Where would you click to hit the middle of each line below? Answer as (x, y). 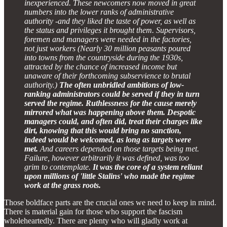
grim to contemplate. (59, 167)
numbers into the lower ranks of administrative (99, 12)
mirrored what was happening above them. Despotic (110, 112)
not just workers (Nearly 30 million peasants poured (107, 48)
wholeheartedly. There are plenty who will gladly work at (96, 220)
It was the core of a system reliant (147, 167)
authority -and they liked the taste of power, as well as (110, 21)
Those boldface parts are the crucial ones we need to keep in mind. (110, 202)
